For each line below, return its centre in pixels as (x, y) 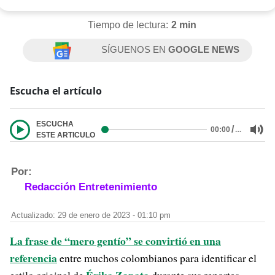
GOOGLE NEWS (204, 49)
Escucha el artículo (56, 91)
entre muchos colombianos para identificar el (157, 258)
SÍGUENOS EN (135, 49)
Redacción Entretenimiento (91, 187)
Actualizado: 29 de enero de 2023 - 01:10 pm (91, 215)
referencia (33, 258)
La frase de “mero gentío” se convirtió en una (115, 241)
